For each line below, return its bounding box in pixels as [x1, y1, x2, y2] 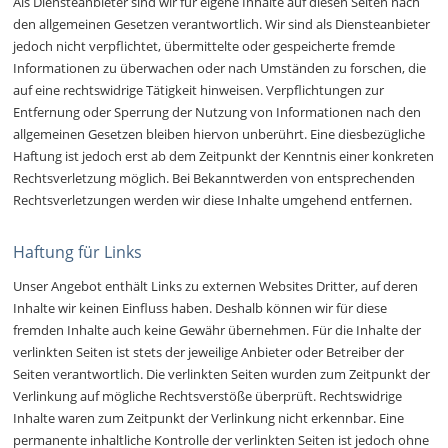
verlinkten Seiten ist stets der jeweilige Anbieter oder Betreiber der [13, 343, 405, 362]
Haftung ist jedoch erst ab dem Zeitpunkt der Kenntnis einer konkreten [13, 147, 435, 166]
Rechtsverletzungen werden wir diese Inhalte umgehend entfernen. [13, 191, 413, 210]
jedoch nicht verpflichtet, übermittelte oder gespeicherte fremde [13, 37, 396, 56]
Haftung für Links [13, 241, 143, 264]
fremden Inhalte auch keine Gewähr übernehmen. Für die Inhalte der [13, 321, 422, 340]
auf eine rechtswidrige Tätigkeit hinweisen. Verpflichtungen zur [13, 81, 385, 100]
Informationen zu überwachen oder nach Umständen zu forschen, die [13, 59, 427, 78]
